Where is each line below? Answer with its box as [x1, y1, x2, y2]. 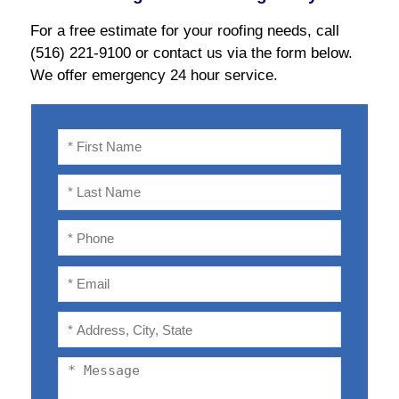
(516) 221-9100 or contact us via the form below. [29, 45, 353, 62]
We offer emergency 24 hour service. [29, 67, 278, 85]
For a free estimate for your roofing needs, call [29, 22, 339, 40]
